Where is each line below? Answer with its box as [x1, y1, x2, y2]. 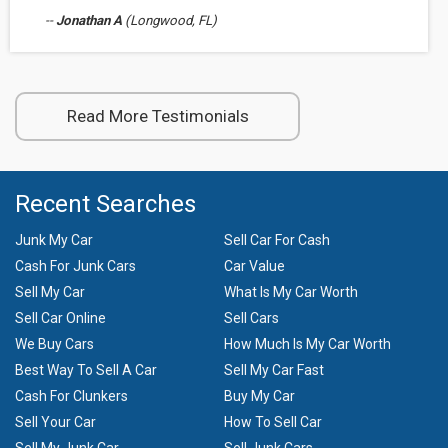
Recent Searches [15, 190, 196, 218]
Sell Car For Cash [224, 232, 330, 248]
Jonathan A [56, 13, 122, 28]
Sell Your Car [15, 414, 96, 430]
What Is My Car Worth [224, 284, 358, 300]
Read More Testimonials [66, 106, 249, 126]
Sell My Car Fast [224, 362, 324, 378]
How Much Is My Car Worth [224, 336, 391, 352]
